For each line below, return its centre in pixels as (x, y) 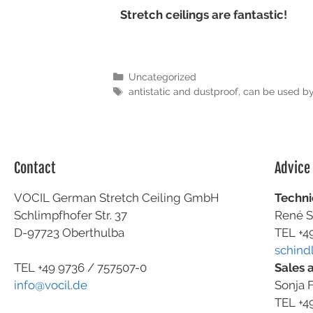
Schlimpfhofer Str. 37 (71, 215)
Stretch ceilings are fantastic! (204, 15)
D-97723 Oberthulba (69, 232)
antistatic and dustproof (183, 91)
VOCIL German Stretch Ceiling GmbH (117, 197)
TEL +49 (36, 268)
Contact (35, 168)
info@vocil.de (51, 285)
